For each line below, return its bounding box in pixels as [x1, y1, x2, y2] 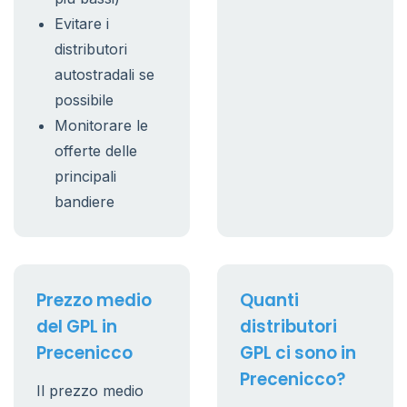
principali [55, 167, 116, 185]
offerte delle [55, 142, 137, 160]
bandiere [55, 193, 114, 211]
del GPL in [36, 314, 117, 339]
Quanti [240, 288, 299, 313]
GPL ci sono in [240, 341, 356, 365]
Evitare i [55, 15, 109, 33]
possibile [55, 91, 114, 109]
